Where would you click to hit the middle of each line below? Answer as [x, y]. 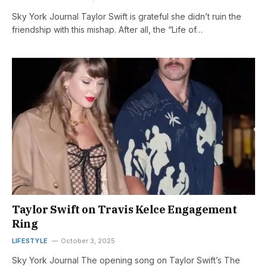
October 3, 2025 [88, 240]
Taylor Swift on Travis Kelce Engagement [125, 209]
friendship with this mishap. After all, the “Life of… [107, 30]
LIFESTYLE [30, 240]
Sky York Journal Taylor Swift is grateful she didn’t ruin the [127, 17]
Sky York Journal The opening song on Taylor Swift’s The [126, 260]
